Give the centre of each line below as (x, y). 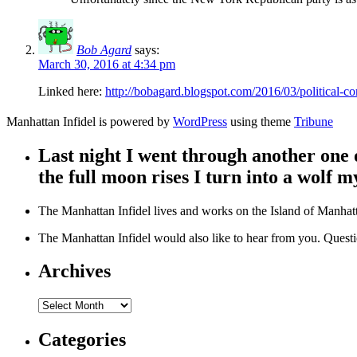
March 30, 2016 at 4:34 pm (107, 64)
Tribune (314, 121)
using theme (261, 121)
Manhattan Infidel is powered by (90, 121)
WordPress (200, 121)
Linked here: (72, 91)
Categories (82, 340)
